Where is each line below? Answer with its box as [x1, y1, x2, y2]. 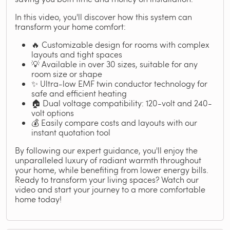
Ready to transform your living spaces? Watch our [15, 174, 199, 185]
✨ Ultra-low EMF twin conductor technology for [31, 78, 207, 89]
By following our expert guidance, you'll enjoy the [15, 145, 198, 156]
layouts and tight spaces [31, 49, 122, 60]
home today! [15, 194, 62, 204]
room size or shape [31, 68, 102, 79]
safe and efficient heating [31, 88, 127, 99]
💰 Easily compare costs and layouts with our [31, 117, 197, 128]
